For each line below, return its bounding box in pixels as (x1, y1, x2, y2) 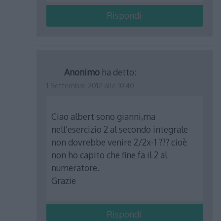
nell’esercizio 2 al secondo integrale (51, 123, 188, 135)
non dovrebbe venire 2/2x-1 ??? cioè (51, 136, 187, 147)
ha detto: (102, 67, 137, 78)
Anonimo (64, 67, 100, 78)
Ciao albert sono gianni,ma (51, 110, 156, 122)
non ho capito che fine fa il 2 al (51, 149, 168, 160)
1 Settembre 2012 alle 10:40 (46, 81, 135, 90)
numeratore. (51, 162, 100, 173)
